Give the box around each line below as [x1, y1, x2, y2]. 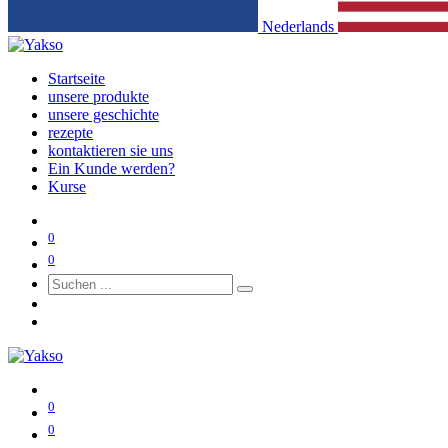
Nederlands [262, 17, 334, 35]
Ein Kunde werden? [48, 159, 175, 177]
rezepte [48, 123, 93, 141]
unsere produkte [48, 87, 149, 105]
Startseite [48, 69, 105, 87]
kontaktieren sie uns [48, 141, 173, 159]
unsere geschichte [48, 105, 159, 123]
